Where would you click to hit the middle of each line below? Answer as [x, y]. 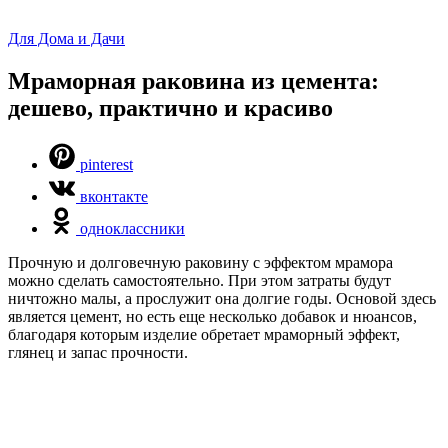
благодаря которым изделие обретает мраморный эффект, [204, 334]
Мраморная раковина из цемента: [193, 80]
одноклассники [132, 228]
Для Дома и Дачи [66, 38]
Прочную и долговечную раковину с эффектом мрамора [200, 262]
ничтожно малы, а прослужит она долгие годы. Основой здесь [222, 298]
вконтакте [114, 196]
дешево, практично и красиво [170, 107]
